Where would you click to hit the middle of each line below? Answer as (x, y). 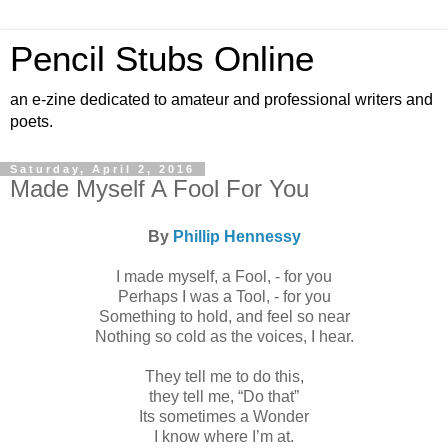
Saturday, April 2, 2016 (102, 169)
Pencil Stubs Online (162, 59)
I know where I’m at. (224, 436)
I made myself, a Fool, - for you (224, 276)
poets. (31, 121)
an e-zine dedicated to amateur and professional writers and (221, 99)
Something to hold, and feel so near (224, 316)
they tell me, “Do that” (224, 396)
